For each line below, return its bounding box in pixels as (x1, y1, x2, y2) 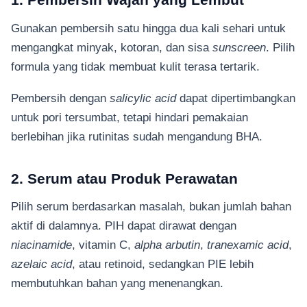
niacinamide (11, 238, 72, 251)
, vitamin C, (72, 238, 134, 251)
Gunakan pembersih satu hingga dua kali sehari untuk (11, 21, 286, 34)
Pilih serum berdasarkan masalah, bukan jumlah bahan (11, 200, 291, 213)
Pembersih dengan (11, 92, 110, 105)
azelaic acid (11, 258, 72, 271)
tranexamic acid (207, 238, 288, 251)
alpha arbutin (134, 238, 200, 251)
